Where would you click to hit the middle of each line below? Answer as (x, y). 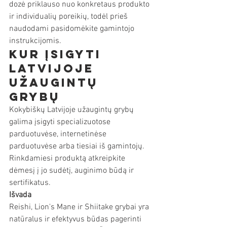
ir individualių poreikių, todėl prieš (69, 17)
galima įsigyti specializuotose (61, 122)
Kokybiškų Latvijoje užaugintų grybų (72, 110)
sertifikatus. (30, 183)
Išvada (20, 195)
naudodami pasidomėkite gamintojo (73, 29)
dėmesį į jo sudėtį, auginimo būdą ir (72, 171)
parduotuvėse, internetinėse (59, 134)
